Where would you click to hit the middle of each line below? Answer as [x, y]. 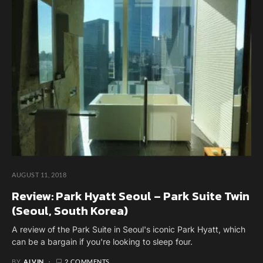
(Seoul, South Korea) [70, 210]
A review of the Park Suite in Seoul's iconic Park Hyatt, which [129, 229]
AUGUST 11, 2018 [39, 174]
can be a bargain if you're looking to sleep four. [102, 241]
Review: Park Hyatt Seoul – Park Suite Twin [131, 196]
